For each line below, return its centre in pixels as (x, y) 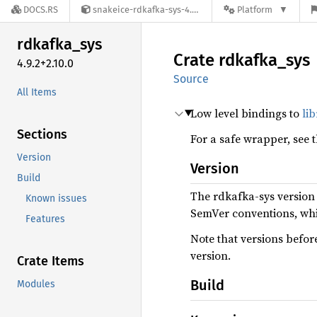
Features (45, 219)
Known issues (56, 198)
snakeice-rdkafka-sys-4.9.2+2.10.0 (142, 10)
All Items (37, 92)
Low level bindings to (246, 113)
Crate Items (51, 261)
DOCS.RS (41, 10)
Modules (36, 284)
